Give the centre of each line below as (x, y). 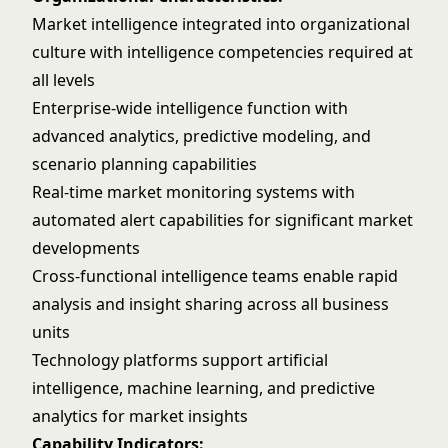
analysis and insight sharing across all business (210, 304)
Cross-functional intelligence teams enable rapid (215, 276)
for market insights (173, 416)
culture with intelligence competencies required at (222, 52)
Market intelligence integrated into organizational (221, 24)
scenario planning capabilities (144, 164)
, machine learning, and (209, 388)
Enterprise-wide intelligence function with (190, 108)
